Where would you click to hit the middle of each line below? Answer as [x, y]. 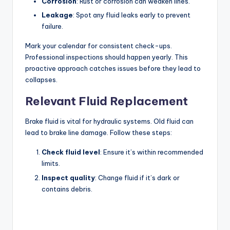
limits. [51, 164]
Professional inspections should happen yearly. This [107, 57]
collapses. [41, 80]
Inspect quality [68, 177]
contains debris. [67, 189]
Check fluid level [71, 152]
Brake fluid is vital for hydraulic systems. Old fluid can [109, 121]
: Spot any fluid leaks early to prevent [132, 15]
